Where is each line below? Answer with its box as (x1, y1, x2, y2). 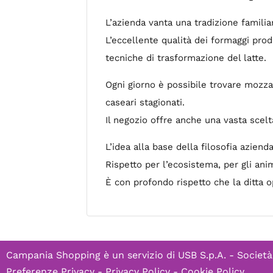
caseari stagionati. (105, 96, 185, 108)
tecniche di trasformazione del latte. (105, 52, 266, 63)
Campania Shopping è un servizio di (6, 249, 178, 261)
